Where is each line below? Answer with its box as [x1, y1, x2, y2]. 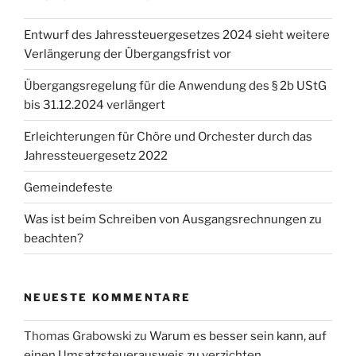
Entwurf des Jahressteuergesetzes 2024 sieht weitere [24, 27, 330, 42]
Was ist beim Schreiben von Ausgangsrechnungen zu [24, 211, 322, 226]
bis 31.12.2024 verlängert [24, 97, 165, 112]
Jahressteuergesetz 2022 [24, 148, 168, 163]
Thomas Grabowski [24, 329, 132, 344]
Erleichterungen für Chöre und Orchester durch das [24, 129, 312, 144]
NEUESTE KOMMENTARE [24, 291, 192, 304]
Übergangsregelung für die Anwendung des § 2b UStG [24, 78, 327, 93]
